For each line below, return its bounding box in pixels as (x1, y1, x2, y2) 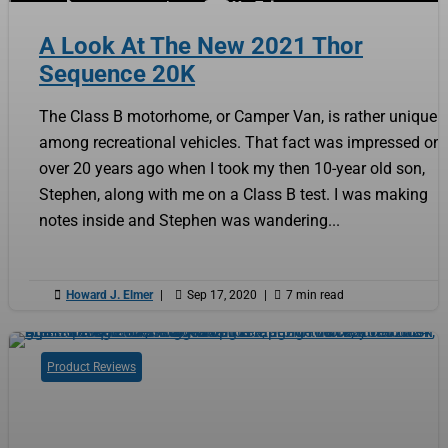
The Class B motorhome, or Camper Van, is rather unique (39, 106, 437, 126)
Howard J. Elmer (66, 287, 153, 302)
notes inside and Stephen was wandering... (39, 210, 340, 230)
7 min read (286, 287, 344, 302)
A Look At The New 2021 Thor (39, 31, 363, 60)
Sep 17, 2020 (187, 287, 257, 302)
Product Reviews (47, 359, 136, 374)
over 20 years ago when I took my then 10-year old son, (39, 158, 425, 178)
